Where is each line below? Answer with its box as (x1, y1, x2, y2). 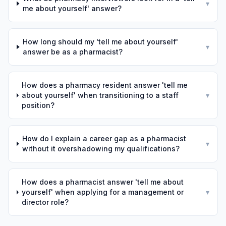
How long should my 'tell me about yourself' (23, 37, 179, 46)
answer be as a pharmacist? (23, 47, 123, 56)
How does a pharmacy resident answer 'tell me (22, 81, 188, 89)
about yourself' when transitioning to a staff (22, 91, 179, 99)
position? (22, 101, 55, 109)
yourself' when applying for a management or (22, 188, 184, 196)
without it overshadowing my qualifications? (22, 144, 180, 153)
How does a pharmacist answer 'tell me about (22, 178, 184, 186)
